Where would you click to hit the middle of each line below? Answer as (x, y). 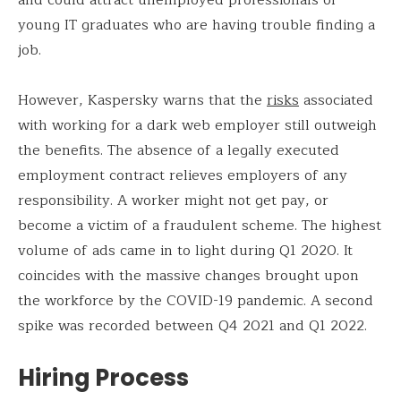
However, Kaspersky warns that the (142, 100)
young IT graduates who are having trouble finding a (196, 25)
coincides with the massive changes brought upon (188, 275)
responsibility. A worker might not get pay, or (173, 200)
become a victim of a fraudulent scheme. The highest (200, 225)
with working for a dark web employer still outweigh (197, 125)
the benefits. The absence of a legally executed (179, 150)
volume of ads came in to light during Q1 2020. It (185, 250)
